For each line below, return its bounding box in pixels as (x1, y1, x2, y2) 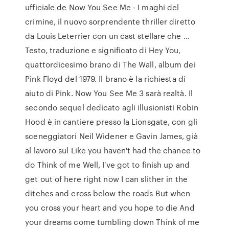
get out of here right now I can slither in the (25, 173, 188, 185)
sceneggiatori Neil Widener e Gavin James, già (25, 130, 198, 142)
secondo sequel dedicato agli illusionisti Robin (25, 102, 198, 113)
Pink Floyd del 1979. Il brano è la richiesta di (25, 73, 186, 84)
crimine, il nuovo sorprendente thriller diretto (25, 16, 195, 27)
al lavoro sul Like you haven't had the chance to (25, 145, 201, 156)
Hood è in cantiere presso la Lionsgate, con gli (25, 116, 197, 127)
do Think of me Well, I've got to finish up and (25, 159, 190, 170)
